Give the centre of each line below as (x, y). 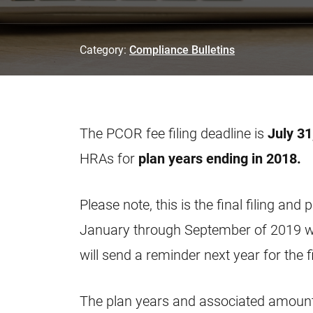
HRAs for (109, 158)
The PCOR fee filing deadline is (174, 133)
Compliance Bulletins (182, 49)
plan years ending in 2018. (220, 158)
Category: (104, 49)
